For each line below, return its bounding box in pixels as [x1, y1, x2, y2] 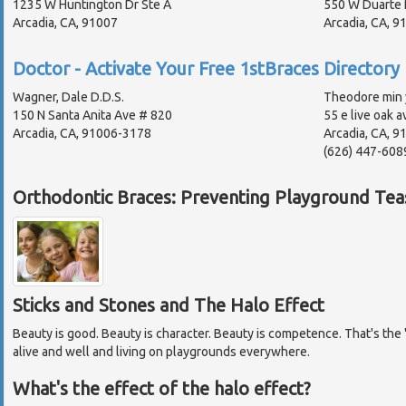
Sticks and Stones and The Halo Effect [13, 295, 324, 316]
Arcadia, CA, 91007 [13, 14, 118, 30]
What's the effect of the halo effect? [13, 378, 311, 400]
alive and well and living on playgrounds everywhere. [13, 344, 310, 360]
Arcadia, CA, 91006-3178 [13, 125, 151, 140]
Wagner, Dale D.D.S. [13, 89, 124, 104]
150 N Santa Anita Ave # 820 [13, 107, 172, 122]
